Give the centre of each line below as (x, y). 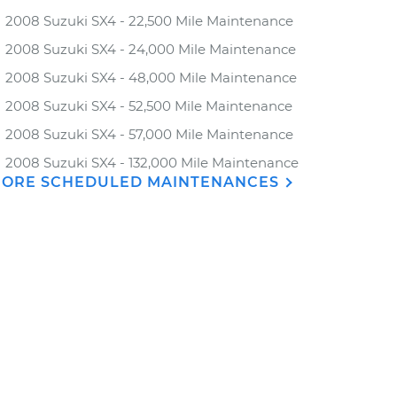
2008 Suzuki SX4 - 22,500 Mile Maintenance (149, 21)
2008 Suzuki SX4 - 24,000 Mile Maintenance (151, 49)
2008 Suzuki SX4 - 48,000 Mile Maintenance (151, 78)
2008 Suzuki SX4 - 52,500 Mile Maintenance (149, 106)
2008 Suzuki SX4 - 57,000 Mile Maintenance (149, 134)
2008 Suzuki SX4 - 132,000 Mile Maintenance (152, 163)
